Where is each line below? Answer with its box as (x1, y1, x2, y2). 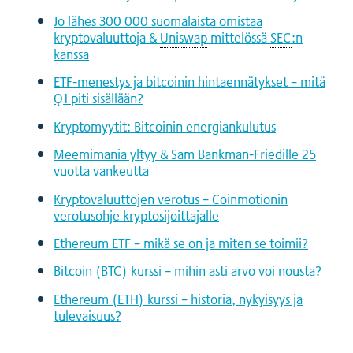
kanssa (54, 43, 89, 65)
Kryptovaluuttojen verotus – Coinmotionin (54, 188, 288, 209)
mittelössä (207, 27, 270, 48)
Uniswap (160, 27, 207, 48)
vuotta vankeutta (54, 160, 149, 181)
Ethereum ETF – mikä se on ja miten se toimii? (54, 232, 308, 254)
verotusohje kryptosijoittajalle (54, 204, 219, 225)
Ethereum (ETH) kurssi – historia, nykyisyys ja (54, 288, 303, 309)
